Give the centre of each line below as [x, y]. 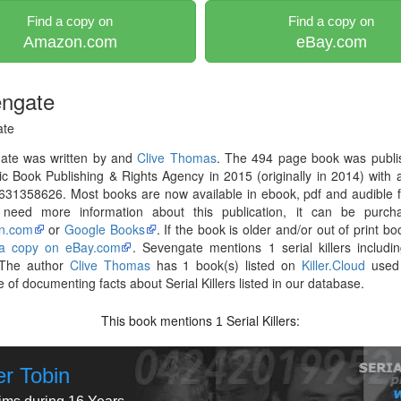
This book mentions [159, 320]
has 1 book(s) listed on [226, 265]
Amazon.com [70, 42]
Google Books [104, 229]
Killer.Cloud [333, 265]
